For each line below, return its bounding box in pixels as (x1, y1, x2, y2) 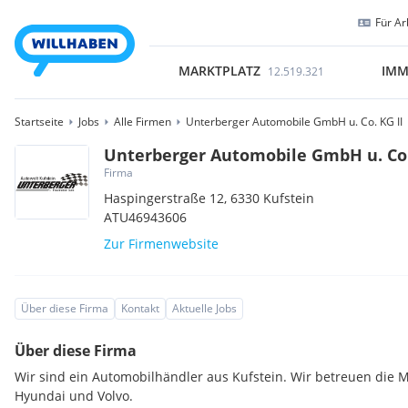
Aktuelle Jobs (172, 301, 237, 316)
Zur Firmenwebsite (104, 235, 219, 252)
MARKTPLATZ (178, 62, 260, 79)
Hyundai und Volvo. (15, 387, 133, 404)
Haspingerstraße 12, (104, 189, 231, 207)
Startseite (15, 114, 64, 129)
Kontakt (121, 301, 159, 316)
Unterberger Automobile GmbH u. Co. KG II (186, 114, 403, 129)
